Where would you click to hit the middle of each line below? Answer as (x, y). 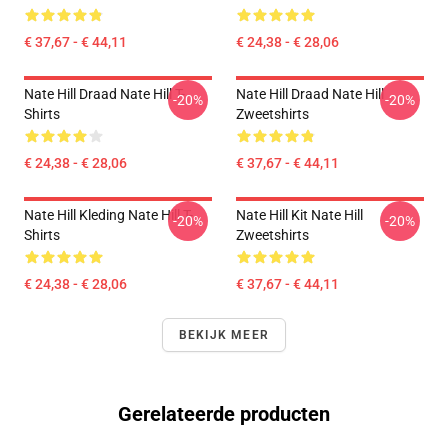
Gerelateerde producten (224, 414)
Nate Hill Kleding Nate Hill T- (108, 215)
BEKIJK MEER (224, 335)
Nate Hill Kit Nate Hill (299, 215)
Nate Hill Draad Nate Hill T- (104, 94)
